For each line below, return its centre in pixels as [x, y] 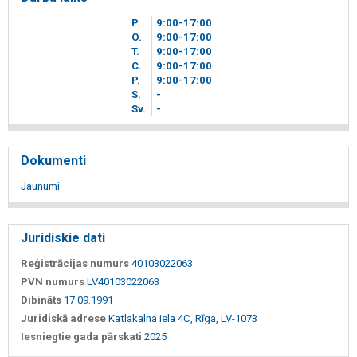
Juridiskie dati [63, 238]
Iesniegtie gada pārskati [81, 337]
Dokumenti [53, 161]
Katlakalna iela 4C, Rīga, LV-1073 [183, 319]
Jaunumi [40, 186]
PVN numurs [53, 282]
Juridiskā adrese [63, 319]
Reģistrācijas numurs [75, 264]
